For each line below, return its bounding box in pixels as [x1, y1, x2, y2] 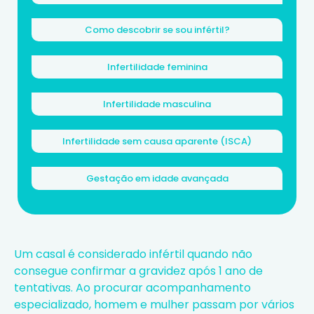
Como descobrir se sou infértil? [84, 22, 230, 36]
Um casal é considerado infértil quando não [14, 245, 252, 262]
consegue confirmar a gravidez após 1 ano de [14, 262, 263, 279]
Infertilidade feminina [107, 60, 207, 74]
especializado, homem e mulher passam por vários [14, 296, 294, 313]
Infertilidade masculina [103, 97, 211, 111]
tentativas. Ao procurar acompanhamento [14, 279, 251, 296]
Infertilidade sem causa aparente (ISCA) [62, 134, 252, 148]
